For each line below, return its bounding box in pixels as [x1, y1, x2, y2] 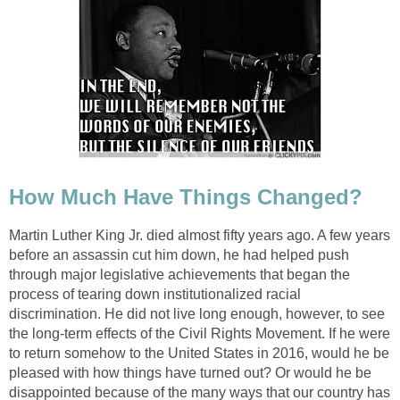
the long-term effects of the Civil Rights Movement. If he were [9, 325, 390, 341]
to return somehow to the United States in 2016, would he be [9, 345, 389, 361]
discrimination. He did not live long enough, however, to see [9, 305, 385, 321]
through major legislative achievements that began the [9, 266, 350, 282]
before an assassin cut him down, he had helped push [9, 246, 349, 262]
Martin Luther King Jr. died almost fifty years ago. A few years [9, 227, 390, 243]
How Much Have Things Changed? [9, 185, 362, 210]
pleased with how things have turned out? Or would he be [9, 364, 371, 380]
